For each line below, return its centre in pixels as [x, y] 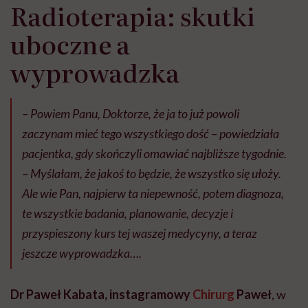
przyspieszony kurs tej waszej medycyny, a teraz [140, 233]
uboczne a [70, 44]
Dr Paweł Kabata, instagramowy [101, 295]
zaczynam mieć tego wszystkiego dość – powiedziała [151, 134]
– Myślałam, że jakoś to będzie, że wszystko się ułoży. [152, 174]
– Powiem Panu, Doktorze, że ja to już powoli [131, 114]
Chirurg [213, 295]
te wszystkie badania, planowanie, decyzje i [128, 213]
